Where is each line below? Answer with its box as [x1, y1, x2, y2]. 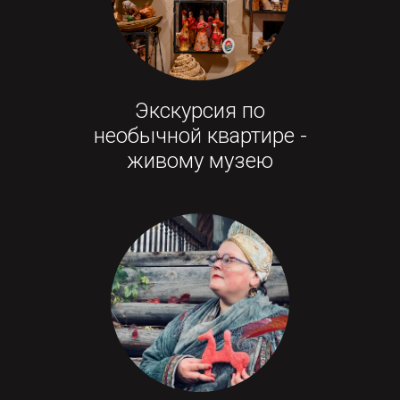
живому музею [127, 148, 273, 174]
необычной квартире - [93, 123, 307, 149]
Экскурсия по [135, 98, 265, 124]
